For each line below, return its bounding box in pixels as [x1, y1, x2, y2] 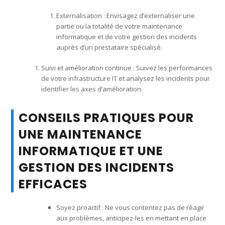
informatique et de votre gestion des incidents [56, 32, 197, 41]
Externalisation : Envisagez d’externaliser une [56, 11, 195, 20]
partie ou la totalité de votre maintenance [56, 21, 183, 31]
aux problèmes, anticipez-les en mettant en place [56, 213, 207, 222]
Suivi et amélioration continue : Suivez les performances [41, 63, 213, 72]
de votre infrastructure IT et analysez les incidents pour [41, 73, 210, 83]
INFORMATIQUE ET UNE [19, 142, 164, 159]
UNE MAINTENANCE [19, 126, 143, 143]
